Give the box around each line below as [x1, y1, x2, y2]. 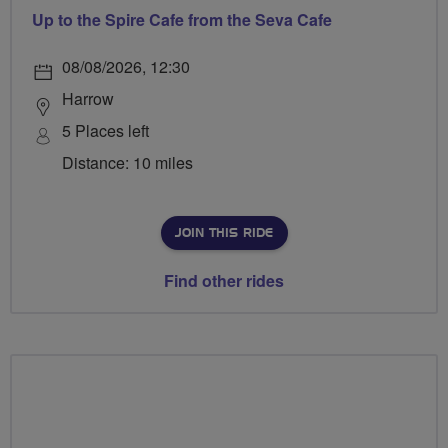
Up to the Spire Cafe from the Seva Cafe [32, 8, 332, 32]
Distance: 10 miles [62, 151, 193, 175]
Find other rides [164, 269, 284, 293]
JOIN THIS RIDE [174, 227, 273, 240]
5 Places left [62, 119, 149, 143]
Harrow [62, 87, 114, 111]
